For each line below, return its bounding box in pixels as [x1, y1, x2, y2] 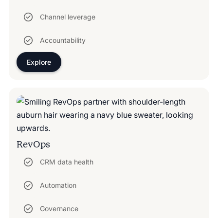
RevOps [16, 138, 50, 150]
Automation [39, 181, 76, 190]
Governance [39, 204, 78, 213]
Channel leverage [39, 13, 95, 21]
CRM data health [39, 158, 93, 166]
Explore [26, 57, 51, 66]
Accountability [39, 36, 86, 45]
